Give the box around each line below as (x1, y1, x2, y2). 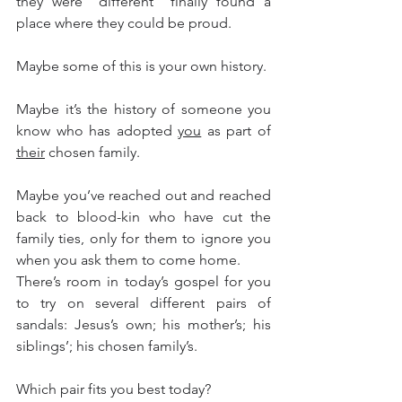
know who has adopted (16, 122, 179, 139)
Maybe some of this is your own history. (16, 57, 267, 74)
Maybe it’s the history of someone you (16, 100, 271, 118)
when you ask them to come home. (16, 251, 240, 268)
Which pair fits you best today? (16, 380, 211, 398)
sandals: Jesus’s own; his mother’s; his (16, 316, 271, 333)
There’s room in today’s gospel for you (16, 273, 271, 290)
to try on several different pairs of (16, 294, 271, 311)
